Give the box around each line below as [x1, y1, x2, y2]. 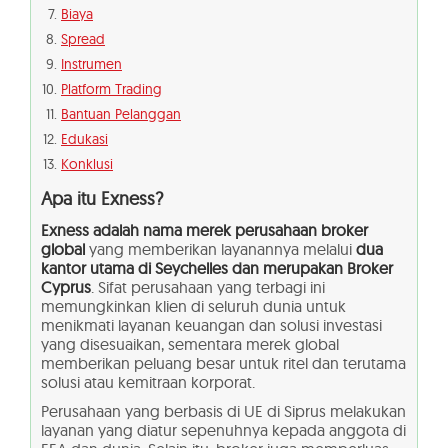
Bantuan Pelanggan [61, 105, 181, 124]
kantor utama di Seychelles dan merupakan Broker [41, 258, 393, 279]
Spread [61, 30, 105, 49]
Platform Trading [61, 80, 162, 99]
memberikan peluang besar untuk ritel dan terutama [41, 353, 406, 374]
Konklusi [61, 155, 113, 174]
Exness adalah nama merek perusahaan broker [41, 220, 368, 241]
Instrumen [61, 55, 122, 74]
